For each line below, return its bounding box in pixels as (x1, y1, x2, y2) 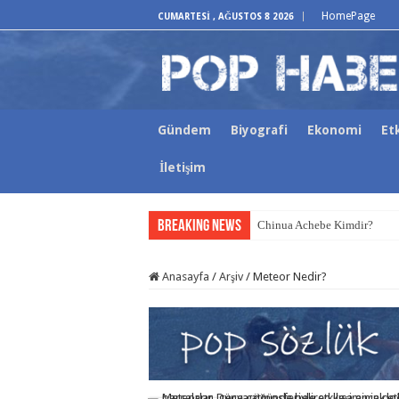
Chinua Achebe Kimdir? (257, 218, 373, 232)
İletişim (159, 160, 206, 175)
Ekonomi (307, 123, 362, 137)
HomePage (322, 10, 375, 22)
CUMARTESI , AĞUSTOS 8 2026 (158, 12, 294, 21)
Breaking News (158, 218, 241, 235)
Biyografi (231, 123, 288, 137)
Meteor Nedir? (253, 270, 327, 283)
